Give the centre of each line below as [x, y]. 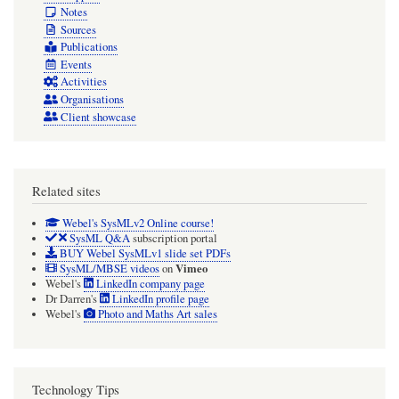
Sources [78, 29]
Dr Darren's [73, 298]
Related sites [66, 190]
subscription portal [173, 238]
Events [76, 64]
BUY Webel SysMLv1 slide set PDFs [143, 253]
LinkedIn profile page [160, 298]
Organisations [92, 99]
